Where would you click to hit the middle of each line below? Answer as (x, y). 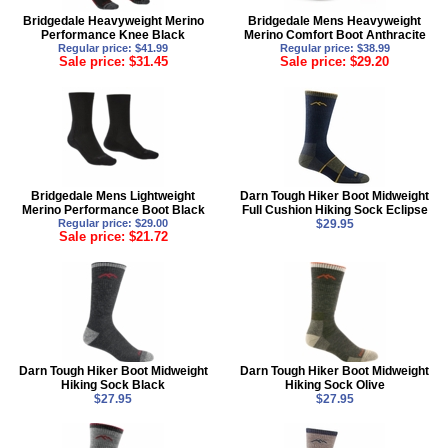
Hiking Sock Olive (334, 384)
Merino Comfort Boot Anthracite (334, 35)
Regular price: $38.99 (334, 48)
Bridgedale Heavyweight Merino (113, 21)
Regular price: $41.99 (113, 48)
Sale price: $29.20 (335, 62)
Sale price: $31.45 (113, 62)
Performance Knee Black (113, 35)
